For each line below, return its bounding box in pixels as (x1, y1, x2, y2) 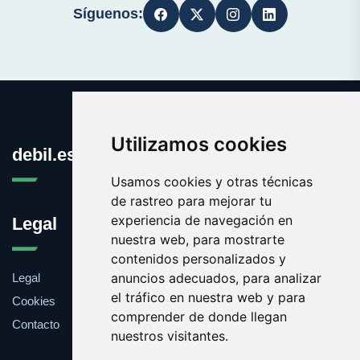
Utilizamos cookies (110, 133, 287, 156)
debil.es (12, 145, 76, 166)
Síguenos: (72, 6, 143, 22)
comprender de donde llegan (110, 309, 287, 325)
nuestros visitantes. (110, 328, 228, 344)
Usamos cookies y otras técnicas (110, 174, 313, 190)
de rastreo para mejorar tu (110, 193, 272, 209)
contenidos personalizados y (110, 251, 286, 267)
